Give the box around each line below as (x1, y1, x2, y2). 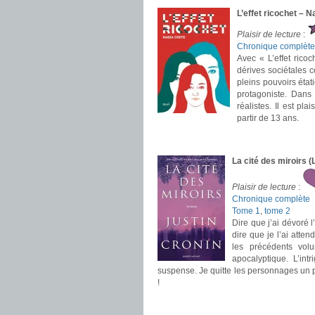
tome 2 (264, 206, 290, 216)
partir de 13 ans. (237, 113, 299, 123)
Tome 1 (232, 206, 260, 216)
